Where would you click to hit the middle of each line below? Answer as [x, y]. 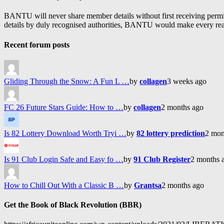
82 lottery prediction [171, 133]
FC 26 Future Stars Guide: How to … [64, 107]
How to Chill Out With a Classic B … [64, 185]
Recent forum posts [37, 44]
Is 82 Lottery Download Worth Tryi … [65, 133]
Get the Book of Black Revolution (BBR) [73, 205]
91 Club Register [162, 159]
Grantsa [148, 185]
